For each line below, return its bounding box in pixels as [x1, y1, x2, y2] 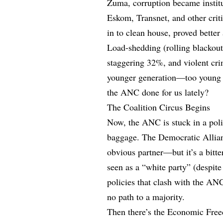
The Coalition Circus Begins [107, 101, 211, 113]
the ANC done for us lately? [107, 86, 209, 98]
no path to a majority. [107, 190, 188, 203]
